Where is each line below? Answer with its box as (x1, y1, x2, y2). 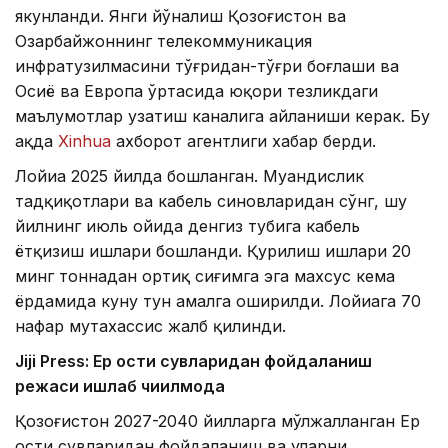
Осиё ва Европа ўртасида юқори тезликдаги (15, 81, 378, 102)
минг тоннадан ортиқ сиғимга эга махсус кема (15, 266, 395, 287)
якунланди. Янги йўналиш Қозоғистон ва (15, 6, 346, 27)
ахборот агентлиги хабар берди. (116, 131, 376, 152)
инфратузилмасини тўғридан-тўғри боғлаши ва (15, 56, 399, 77)
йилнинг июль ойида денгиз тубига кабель (15, 216, 360, 237)
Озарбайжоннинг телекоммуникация (15, 31, 312, 52)
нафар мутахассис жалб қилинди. (15, 316, 286, 337)
